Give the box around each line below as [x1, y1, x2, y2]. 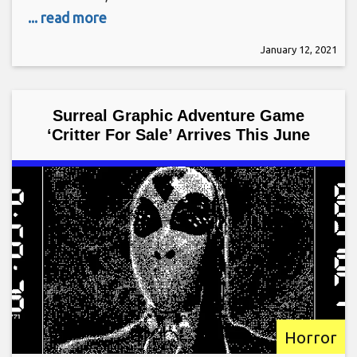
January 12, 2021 [261, 44, 337, 56]
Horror [284, 328, 337, 347]
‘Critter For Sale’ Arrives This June [47, 126, 310, 144]
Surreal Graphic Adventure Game [53, 107, 304, 125]
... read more [28, 10, 107, 26]
